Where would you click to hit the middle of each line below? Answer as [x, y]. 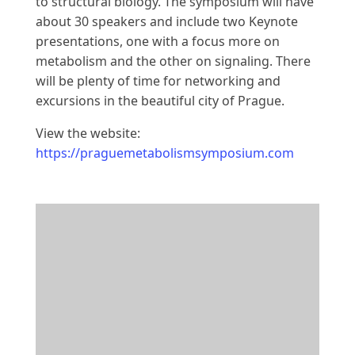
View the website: [88, 133]
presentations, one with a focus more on [158, 41]
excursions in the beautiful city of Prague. [160, 100]
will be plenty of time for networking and [158, 80]
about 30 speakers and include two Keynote [167, 21]
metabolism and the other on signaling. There [173, 61]
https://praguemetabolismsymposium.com [165, 153]
